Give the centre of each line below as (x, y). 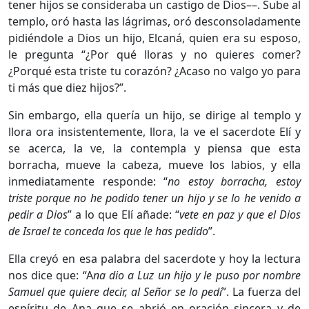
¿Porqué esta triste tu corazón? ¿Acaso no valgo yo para (154, 71)
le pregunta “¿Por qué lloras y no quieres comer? (154, 54)
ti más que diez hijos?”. (67, 87)
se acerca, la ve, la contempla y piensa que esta (154, 148)
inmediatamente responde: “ (88, 181)
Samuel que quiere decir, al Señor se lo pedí (115, 291)
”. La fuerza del (261, 291)
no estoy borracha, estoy (235, 181)
